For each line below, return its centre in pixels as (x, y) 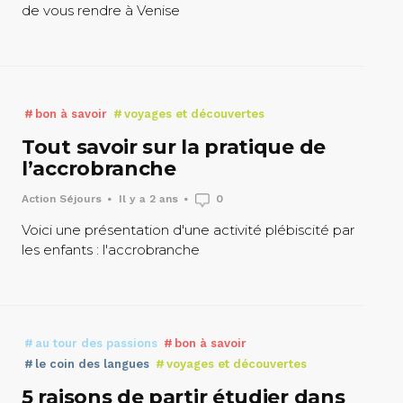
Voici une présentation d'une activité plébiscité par (188, 230)
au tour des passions (94, 343)
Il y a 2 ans (148, 199)
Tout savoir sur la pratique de (174, 148)
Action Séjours (62, 199)
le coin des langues (90, 363)
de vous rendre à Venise (101, 11)
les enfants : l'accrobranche (111, 250)
